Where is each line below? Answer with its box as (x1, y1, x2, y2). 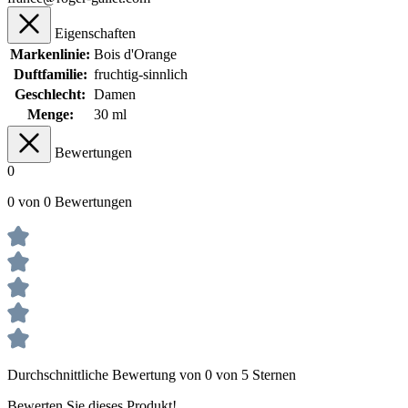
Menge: (26, 106, 74, 122)
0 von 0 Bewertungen (7, 193, 132, 209)
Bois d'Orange (94, 46, 177, 62)
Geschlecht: (15, 86, 86, 102)
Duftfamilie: (13, 66, 87, 82)
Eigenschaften (55, 25, 136, 41)
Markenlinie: (10, 46, 90, 62)
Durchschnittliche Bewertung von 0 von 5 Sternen (7, 366, 296, 382)
